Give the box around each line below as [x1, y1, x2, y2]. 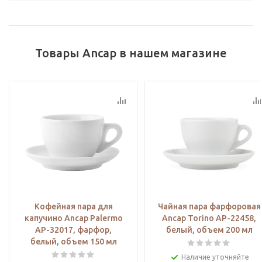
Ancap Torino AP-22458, [162, 213, 256, 223]
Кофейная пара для [34, 202, 113, 212]
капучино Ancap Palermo [24, 213, 123, 223]
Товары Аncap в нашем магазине [35, 46, 227, 60]
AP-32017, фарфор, [35, 225, 112, 235]
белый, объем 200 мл [166, 225, 253, 235]
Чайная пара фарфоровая [157, 202, 261, 212]
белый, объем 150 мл [30, 237, 117, 247]
